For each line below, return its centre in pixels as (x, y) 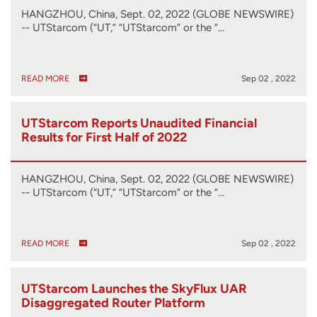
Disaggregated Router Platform (113, 302)
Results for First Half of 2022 (104, 138)
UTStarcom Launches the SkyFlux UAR (134, 288)
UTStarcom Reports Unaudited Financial (139, 123)
